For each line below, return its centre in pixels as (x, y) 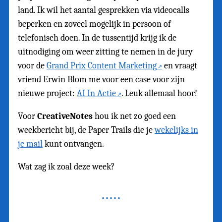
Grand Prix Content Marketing (102, 65)
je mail (30, 144)
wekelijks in (176, 130)
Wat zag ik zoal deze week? (66, 166)
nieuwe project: (47, 93)
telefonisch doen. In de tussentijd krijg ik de (97, 38)
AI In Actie (96, 93)
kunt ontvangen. (73, 144)
